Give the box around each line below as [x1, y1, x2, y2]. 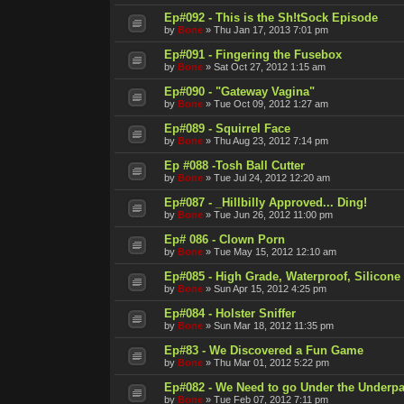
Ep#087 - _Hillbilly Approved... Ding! [164, 195, 367, 209]
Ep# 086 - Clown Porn [164, 232, 285, 246]
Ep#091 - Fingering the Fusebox [164, 47, 342, 61]
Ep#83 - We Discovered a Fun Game [164, 343, 363, 357]
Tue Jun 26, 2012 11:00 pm [214, 208, 333, 220]
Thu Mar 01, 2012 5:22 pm [214, 356, 329, 368]
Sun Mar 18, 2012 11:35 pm [214, 319, 334, 331]
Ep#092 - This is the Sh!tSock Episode [164, 10, 378, 24]
